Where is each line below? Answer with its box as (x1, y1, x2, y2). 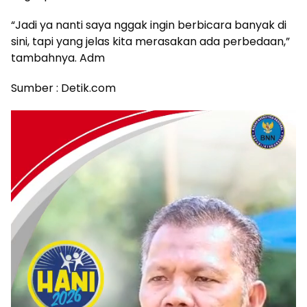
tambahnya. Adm (11, 50, 105, 66)
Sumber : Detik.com (11, 80, 116, 97)
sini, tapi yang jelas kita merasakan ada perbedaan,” (11, 34, 290, 50)
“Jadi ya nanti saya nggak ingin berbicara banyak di (11, 17, 286, 34)
